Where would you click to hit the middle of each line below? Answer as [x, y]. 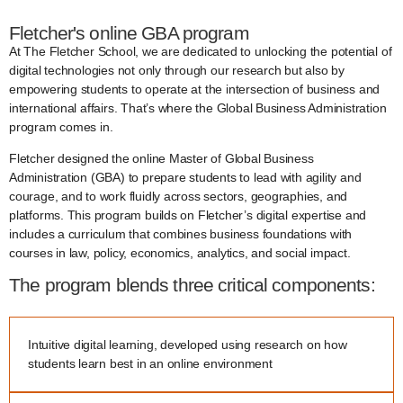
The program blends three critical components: [192, 285]
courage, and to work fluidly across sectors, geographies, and [179, 197]
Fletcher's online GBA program [129, 33]
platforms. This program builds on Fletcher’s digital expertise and [188, 215]
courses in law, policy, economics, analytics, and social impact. [180, 253]
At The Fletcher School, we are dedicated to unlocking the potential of [201, 52]
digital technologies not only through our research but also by [177, 71]
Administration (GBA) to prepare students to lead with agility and [185, 178]
